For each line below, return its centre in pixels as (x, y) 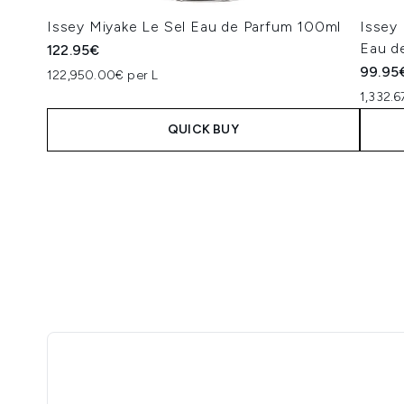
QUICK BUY (203, 129)
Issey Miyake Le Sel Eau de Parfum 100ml (194, 27)
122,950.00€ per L (103, 75)
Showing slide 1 (96, 175)
